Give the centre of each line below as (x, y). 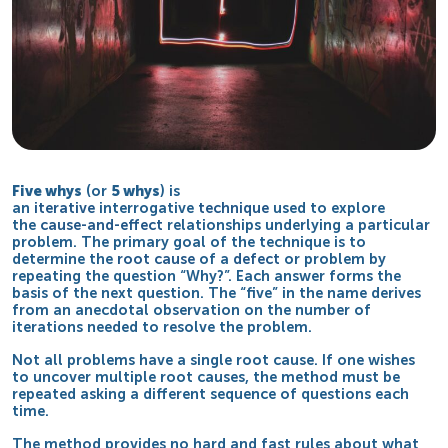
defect (257, 258)
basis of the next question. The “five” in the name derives (217, 292)
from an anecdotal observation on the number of (192, 309)
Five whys (47, 190)
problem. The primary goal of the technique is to (189, 241)
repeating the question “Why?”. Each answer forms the (207, 275)
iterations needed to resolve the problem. (162, 326)
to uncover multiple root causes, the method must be (206, 376)
